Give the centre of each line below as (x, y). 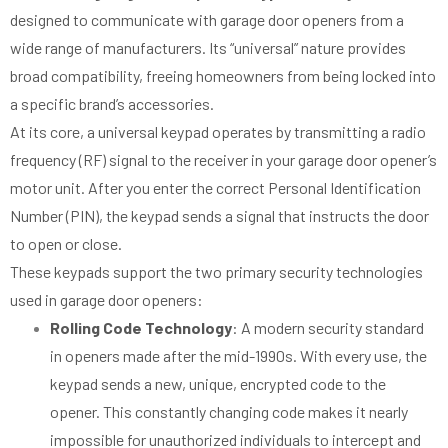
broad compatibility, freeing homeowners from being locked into (223, 75)
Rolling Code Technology (141, 327)
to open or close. (66, 243)
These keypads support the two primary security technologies (216, 271)
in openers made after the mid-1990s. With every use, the (238, 355)
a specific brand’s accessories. (112, 103)
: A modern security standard (328, 327)
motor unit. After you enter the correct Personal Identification (215, 187)
